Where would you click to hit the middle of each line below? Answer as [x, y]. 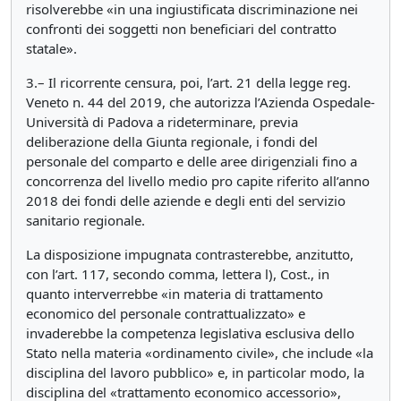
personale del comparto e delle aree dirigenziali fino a [192, 161]
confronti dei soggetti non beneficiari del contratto [181, 29]
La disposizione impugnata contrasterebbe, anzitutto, [190, 254]
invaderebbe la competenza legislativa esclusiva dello [190, 333]
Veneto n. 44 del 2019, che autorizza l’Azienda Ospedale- [200, 102]
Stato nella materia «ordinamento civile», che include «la [200, 353]
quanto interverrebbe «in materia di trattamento [175, 294]
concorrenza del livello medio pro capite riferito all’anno [198, 181]
